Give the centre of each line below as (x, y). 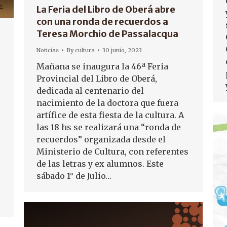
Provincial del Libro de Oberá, (97, 79)
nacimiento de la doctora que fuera (107, 103)
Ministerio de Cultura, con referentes (112, 152)
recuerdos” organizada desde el (101, 139)
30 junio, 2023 (122, 50)
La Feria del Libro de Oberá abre (106, 9)
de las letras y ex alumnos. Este (100, 164)
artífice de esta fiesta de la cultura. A (110, 115)
